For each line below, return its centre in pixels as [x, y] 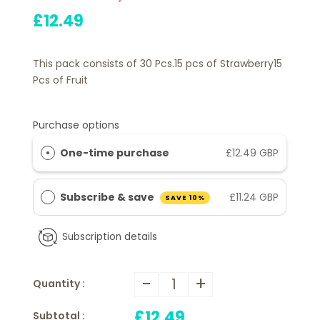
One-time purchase [115, 152]
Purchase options [76, 125]
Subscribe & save [109, 197]
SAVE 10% [185, 197]
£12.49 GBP [252, 152]
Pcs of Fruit [61, 80]
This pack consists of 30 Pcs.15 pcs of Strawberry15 [158, 63]
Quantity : [59, 283]
